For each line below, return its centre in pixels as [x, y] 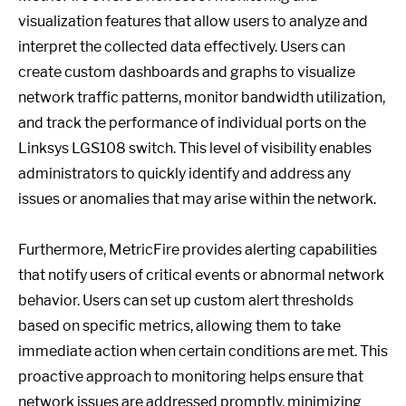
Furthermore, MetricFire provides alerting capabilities [198, 250]
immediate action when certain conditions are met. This [203, 351]
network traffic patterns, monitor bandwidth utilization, [202, 97]
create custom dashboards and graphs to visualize [187, 72]
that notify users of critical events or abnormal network [201, 275]
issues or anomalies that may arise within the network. [197, 199]
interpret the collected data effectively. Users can [182, 47]
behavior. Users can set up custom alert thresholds [186, 300]
